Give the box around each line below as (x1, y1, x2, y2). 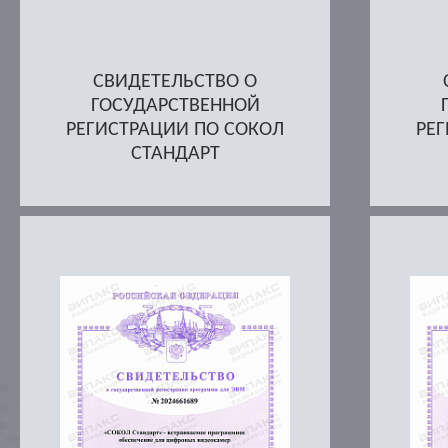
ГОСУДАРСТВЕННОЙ (90, 95, 260, 116)
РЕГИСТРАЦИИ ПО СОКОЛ (66, 119, 284, 140)
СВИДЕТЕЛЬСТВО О (93, 71, 257, 92)
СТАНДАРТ (130, 143, 220, 164)
